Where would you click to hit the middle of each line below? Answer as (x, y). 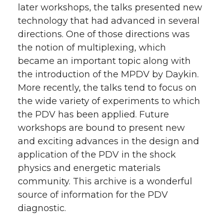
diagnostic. (42, 208)
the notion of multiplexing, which (92, 48)
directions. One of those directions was (104, 34)
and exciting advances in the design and (109, 141)
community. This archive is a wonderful (105, 181)
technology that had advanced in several (109, 21)
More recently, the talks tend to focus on (107, 88)
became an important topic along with (104, 61)
